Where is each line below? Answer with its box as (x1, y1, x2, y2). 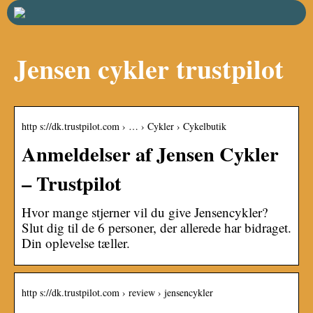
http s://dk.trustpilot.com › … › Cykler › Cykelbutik (22, 119, 226, 133)
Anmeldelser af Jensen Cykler (22, 138, 279, 168)
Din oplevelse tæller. (22, 233, 130, 252)
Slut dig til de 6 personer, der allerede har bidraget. (22, 218, 291, 236)
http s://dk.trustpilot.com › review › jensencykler (22, 285, 213, 299)
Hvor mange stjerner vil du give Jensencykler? (22, 203, 268, 221)
